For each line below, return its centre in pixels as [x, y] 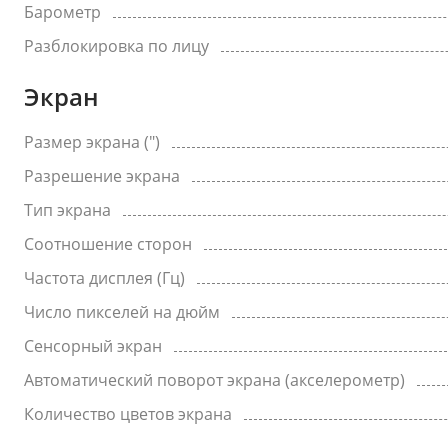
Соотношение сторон [108, 244]
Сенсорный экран [93, 346]
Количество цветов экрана [128, 414]
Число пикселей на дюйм [122, 312]
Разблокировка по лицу [116, 46]
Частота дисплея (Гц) [104, 278]
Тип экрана [67, 210]
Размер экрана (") [92, 142]
